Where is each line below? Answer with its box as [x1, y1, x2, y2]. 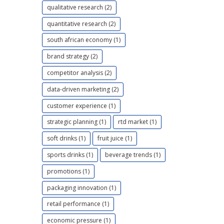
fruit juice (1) [97, 134, 132, 143]
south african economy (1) [46, 35, 120, 44]
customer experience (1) [46, 101, 115, 110]
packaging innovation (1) [46, 183, 116, 192]
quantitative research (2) [46, 19, 115, 28]
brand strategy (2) [46, 52, 97, 61]
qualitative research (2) [46, 2, 111, 11]
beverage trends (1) [104, 150, 160, 159]
